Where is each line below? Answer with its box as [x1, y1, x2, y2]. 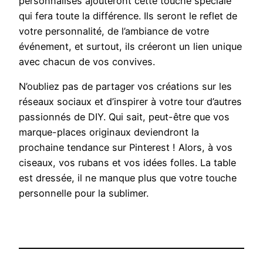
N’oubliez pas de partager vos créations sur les [19, 80, 232, 93]
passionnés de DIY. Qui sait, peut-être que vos [19, 111, 230, 123]
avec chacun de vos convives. [19, 55, 155, 68]
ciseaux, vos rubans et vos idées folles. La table [19, 157, 236, 169]
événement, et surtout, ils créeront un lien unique [19, 40, 242, 52]
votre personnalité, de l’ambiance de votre [19, 25, 209, 37]
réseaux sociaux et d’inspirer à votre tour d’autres [19, 96, 242, 108]
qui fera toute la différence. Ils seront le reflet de [19, 9, 237, 22]
